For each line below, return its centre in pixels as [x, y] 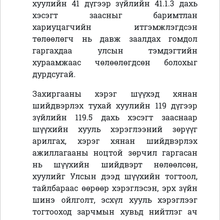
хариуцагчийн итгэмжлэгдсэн [115, 27]
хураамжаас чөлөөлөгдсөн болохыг [115, 62]
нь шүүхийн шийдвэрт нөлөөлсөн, [115, 165]
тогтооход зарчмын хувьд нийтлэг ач [115, 212]
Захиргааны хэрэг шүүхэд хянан [115, 94]
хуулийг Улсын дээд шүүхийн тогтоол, [115, 176]
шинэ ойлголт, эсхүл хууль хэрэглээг [115, 200]
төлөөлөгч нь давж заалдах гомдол [115, 39]
